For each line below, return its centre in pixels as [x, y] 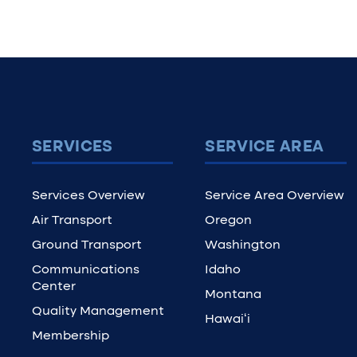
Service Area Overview [275, 196]
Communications [86, 270]
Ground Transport [87, 245]
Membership [71, 336]
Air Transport [72, 221]
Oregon [229, 221]
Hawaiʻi [228, 320]
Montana [233, 295]
